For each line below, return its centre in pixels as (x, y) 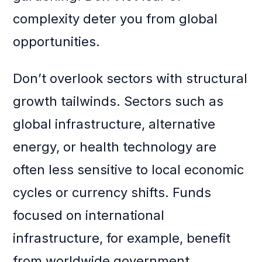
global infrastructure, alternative (114, 124)
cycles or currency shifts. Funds (112, 193)
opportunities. (57, 42)
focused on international (89, 216)
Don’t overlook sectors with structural (130, 79)
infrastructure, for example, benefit (122, 238)
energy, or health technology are (115, 147)
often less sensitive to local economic (129, 170)
